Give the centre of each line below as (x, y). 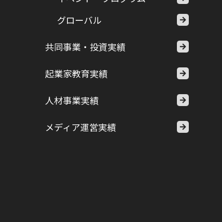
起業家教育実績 (76, 73)
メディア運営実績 (80, 127)
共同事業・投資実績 (85, 47)
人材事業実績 (72, 100)
